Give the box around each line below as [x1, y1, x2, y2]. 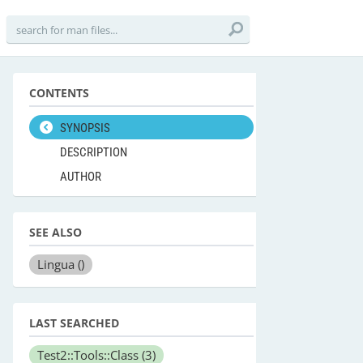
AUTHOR [60, 169, 101, 184]
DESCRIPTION [60, 145, 127, 160]
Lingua [37, 256, 78, 272]
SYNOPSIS [60, 121, 110, 135]
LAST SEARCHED [29, 315, 119, 331]
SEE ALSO [29, 224, 82, 240]
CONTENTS [29, 85, 89, 100]
